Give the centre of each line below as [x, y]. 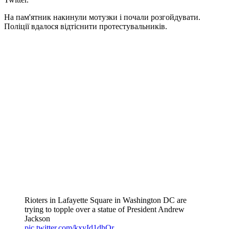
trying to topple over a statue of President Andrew [105, 209]
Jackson [37, 218]
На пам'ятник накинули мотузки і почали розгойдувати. [102, 17]
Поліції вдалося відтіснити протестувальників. [86, 26]
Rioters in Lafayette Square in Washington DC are [106, 200]
